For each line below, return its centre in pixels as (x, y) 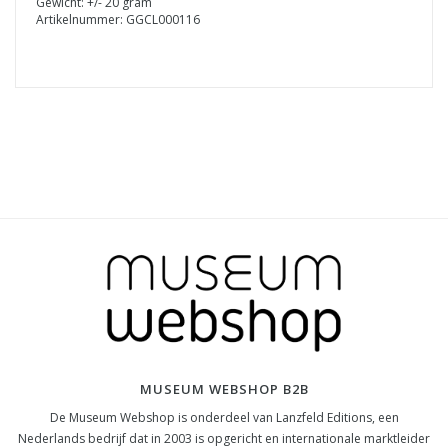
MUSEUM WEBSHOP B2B (224, 388)
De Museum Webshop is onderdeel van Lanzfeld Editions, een (224, 417)
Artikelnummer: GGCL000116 (118, 20)
